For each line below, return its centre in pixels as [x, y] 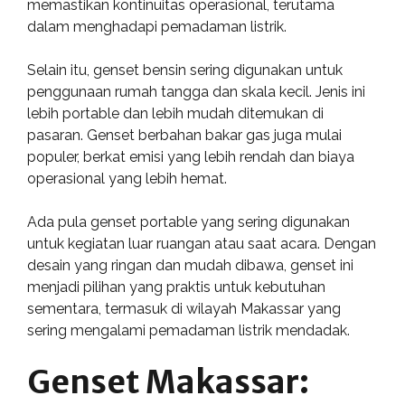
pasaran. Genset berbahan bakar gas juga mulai [184, 135]
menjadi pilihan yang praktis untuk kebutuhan [176, 287]
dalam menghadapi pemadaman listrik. [157, 27]
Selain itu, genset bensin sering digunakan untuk [185, 70]
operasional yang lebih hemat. [127, 179]
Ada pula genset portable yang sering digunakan [188, 222]
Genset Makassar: [168, 382]
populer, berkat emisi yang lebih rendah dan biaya [191, 157]
